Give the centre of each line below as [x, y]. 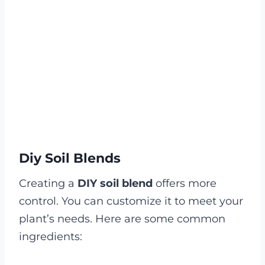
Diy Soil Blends [70, 158]
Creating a [48, 183]
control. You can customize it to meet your [131, 201]
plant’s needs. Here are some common [122, 219]
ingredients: [51, 236]
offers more [185, 183]
